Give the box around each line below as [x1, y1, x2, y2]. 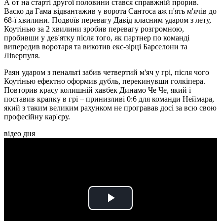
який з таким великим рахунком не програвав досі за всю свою [4, 104, 217, 112]
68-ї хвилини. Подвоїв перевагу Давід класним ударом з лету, [4, 16, 211, 25]
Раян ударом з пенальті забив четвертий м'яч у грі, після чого [4, 68, 209, 77]
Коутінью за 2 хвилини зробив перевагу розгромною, [4, 25, 184, 34]
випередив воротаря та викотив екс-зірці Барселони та [4, 42, 187, 51]
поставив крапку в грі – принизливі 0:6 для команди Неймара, [4, 95, 214, 104]
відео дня [4, 129, 35, 138]
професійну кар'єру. [4, 112, 70, 121]
